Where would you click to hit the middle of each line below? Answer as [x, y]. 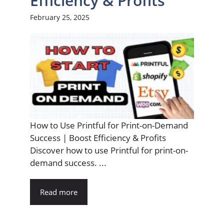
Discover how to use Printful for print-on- [109, 150]
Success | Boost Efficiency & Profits [98, 137]
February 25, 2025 [60, 17]
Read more [59, 192]
